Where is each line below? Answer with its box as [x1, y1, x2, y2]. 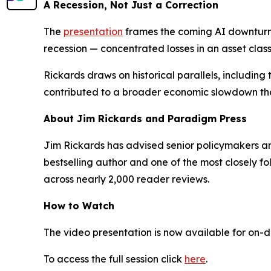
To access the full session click [44, 253, 184, 265]
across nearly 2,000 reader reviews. [44, 173, 209, 185]
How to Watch [44, 200, 114, 212]
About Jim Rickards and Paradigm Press [44, 113, 247, 125]
